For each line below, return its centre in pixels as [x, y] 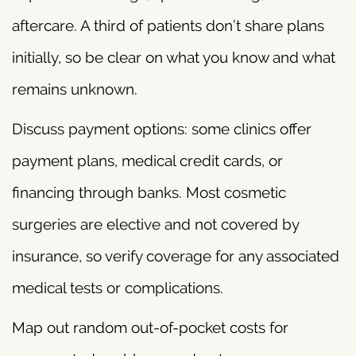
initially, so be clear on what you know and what [174, 57]
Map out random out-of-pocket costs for [150, 327]
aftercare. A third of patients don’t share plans [168, 25]
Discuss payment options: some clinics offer [162, 128]
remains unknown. [75, 89]
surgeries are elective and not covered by [155, 224]
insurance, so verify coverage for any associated [176, 255]
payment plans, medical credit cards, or [147, 160]
